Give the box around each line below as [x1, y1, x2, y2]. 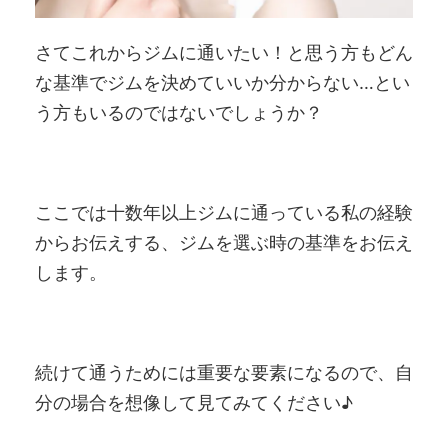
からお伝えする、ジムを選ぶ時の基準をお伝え [35, 232, 413, 254]
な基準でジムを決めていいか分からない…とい [35, 72, 410, 94]
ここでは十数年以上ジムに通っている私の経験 [35, 202, 413, 224]
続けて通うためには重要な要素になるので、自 [35, 362, 413, 384]
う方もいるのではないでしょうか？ [35, 102, 323, 124]
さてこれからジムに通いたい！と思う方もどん [35, 42, 413, 64]
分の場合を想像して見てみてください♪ [35, 392, 353, 414]
